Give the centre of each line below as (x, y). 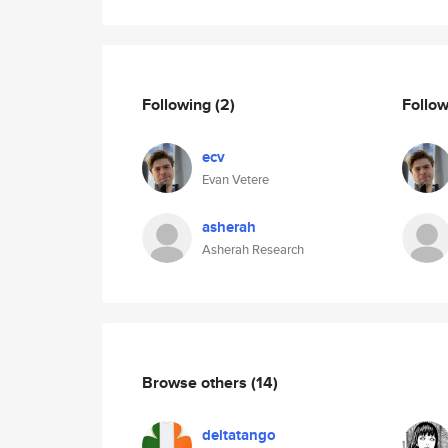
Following (178, 104)
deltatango (239, 435)
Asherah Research (253, 249)
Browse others (196, 382)
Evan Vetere (235, 179)
